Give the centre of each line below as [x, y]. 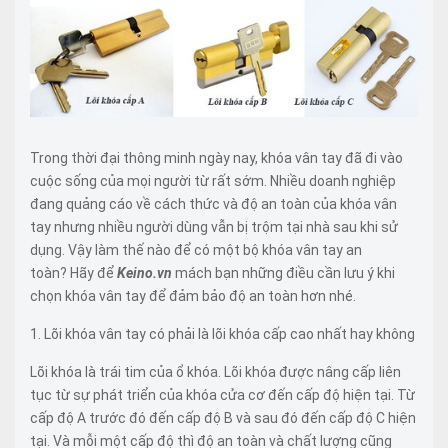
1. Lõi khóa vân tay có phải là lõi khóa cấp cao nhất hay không [222, 333]
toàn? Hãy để [73, 272]
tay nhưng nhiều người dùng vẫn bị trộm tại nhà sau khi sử [214, 226]
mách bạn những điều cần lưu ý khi [283, 272]
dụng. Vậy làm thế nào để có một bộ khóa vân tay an [196, 249]
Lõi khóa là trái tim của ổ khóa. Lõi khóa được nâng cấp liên [215, 371]
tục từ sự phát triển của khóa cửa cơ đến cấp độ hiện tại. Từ [222, 394]
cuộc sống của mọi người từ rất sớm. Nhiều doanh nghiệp [213, 180]
